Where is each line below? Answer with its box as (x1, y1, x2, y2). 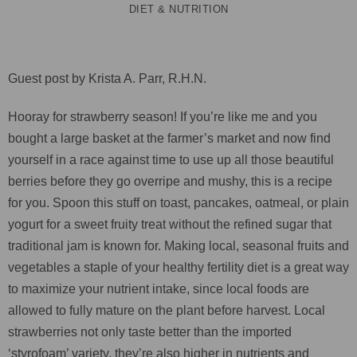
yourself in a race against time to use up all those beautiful (8, 152, 334, 167)
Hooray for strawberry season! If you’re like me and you (8, 109, 317, 124)
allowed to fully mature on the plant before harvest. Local (8, 303, 325, 317)
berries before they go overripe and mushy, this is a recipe (8, 174, 332, 188)
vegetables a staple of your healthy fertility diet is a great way (8, 260, 349, 274)
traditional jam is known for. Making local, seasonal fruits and (8, 238, 349, 253)
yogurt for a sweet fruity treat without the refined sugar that (8, 217, 331, 231)
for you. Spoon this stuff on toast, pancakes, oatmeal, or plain (8, 195, 349, 210)
